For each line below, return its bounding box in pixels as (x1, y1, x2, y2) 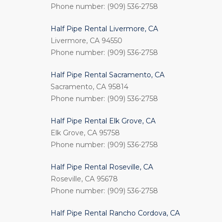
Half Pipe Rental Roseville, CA (51, 163, 153, 171)
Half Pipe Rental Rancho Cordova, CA (51, 209, 180, 218)
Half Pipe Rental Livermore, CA (51, 24, 158, 33)
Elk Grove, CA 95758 (51, 128, 120, 137)
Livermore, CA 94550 (51, 36, 122, 45)
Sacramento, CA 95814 (51, 82, 128, 91)
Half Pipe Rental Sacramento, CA (51, 70, 165, 79)
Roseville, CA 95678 (51, 174, 118, 183)
